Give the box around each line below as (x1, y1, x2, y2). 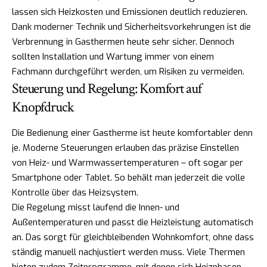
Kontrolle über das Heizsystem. (12, 186, 138, 198)
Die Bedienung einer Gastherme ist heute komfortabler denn (12, 126, 253, 139)
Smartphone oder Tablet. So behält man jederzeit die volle (12, 171, 245, 184)
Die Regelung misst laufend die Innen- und (12, 201, 179, 213)
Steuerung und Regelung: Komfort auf (12, 79, 201, 98)
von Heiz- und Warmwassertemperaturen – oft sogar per (12, 156, 243, 169)
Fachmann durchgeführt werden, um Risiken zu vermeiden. (12, 66, 244, 78)
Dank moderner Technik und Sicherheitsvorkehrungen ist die (12, 21, 251, 33)
